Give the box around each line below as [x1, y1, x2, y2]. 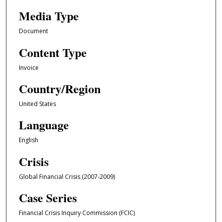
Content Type [18, 43, 87, 61]
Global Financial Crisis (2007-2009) [18, 172, 115, 181]
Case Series [18, 189, 77, 207]
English [18, 136, 38, 145]
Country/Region [18, 79, 101, 97]
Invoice [18, 63, 39, 72]
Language [18, 116, 69, 134]
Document [18, 27, 48, 36]
